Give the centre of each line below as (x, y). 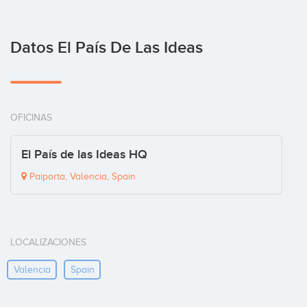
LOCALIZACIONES (48, 243)
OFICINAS (31, 118)
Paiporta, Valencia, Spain (81, 177)
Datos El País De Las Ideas (107, 48)
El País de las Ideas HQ (84, 155)
